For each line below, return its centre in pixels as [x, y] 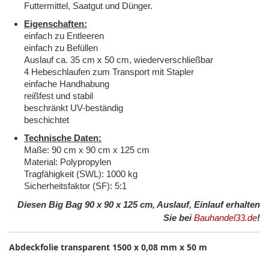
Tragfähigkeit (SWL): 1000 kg [81, 174]
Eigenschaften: [56, 24]
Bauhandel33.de [225, 218]
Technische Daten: [63, 138]
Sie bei [179, 218]
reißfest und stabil [59, 96]
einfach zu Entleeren [64, 36]
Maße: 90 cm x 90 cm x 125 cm [87, 150]
